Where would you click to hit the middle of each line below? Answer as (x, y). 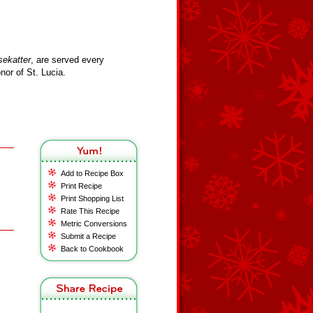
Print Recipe (81, 186)
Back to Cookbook (92, 249)
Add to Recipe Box (92, 173)
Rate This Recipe (90, 211)
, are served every (67, 60)
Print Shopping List (92, 198)
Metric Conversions (94, 224)
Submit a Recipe (88, 236)
